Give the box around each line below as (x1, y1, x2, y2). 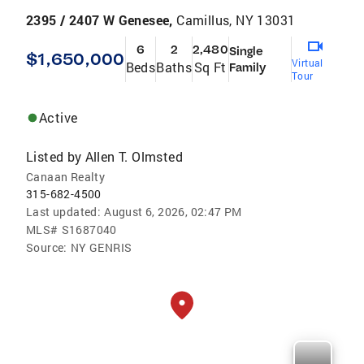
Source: (26, 239, 67, 255)
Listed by (26, 147, 82, 165)
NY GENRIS (70, 239, 132, 255)
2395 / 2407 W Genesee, (26, 11, 177, 28)
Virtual (292, 55, 323, 69)
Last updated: (26, 203, 102, 219)
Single (228, 43, 264, 58)
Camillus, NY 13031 (176, 11, 296, 28)
